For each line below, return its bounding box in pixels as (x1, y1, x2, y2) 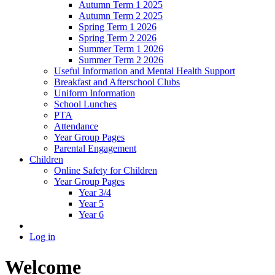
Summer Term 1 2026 (79, 44, 163, 55)
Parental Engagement (54, 143, 136, 154)
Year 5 (79, 198, 104, 209)
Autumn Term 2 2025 (79, 10, 163, 21)
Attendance (54, 121, 98, 132)
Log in (29, 231, 55, 242)
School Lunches (54, 99, 117, 110)
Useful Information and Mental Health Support (54, 66, 235, 77)
